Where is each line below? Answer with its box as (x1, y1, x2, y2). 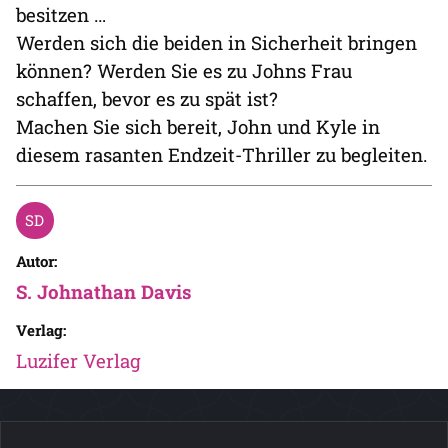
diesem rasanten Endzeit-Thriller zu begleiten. (16, 141, 428, 167)
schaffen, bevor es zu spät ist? (16, 85, 278, 111)
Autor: (16, 250, 57, 271)
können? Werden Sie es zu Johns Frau (16, 57, 352, 83)
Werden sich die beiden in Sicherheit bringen (16, 29, 417, 55)
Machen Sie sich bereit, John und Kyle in (16, 113, 380, 139)
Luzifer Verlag (16, 347, 141, 373)
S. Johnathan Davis (16, 278, 191, 304)
